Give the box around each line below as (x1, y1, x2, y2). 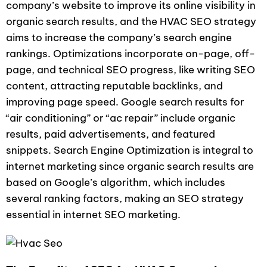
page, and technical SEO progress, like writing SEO (6, 63, 255, 76)
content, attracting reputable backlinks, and (6, 79, 223, 92)
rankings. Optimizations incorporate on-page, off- (6, 47, 255, 60)
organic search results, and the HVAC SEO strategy (6, 15, 256, 28)
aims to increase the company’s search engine (6, 31, 232, 44)
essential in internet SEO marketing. (6, 208, 181, 221)
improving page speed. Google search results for (6, 95, 244, 108)
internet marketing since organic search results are (6, 160, 254, 173)
